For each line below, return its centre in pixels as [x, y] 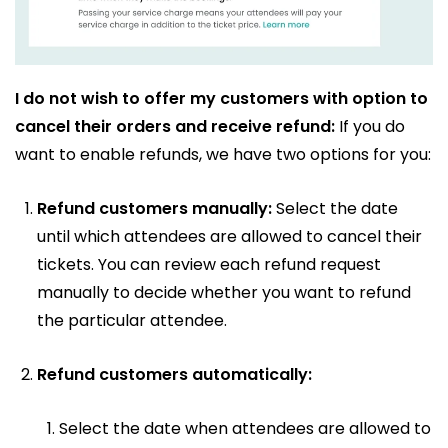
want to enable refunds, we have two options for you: [223, 155]
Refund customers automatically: [174, 375]
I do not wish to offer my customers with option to [221, 99]
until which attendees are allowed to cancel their [229, 237]
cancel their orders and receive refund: [175, 127]
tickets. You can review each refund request [209, 265]
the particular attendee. [134, 321]
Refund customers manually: [154, 209]
